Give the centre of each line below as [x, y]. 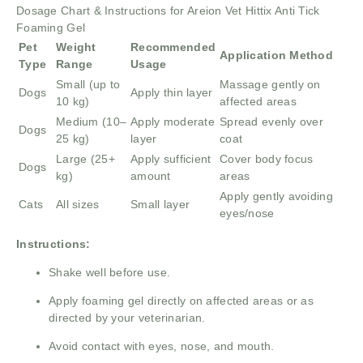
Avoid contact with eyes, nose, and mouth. [162, 346]
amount [151, 176]
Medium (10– [92, 122]
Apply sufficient [171, 159]
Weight [76, 47]
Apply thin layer [172, 93]
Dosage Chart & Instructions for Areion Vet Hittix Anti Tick [168, 11]
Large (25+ [85, 159]
